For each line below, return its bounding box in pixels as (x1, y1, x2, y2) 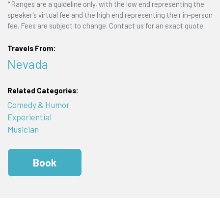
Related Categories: (7, 85, 79, 95)
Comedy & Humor (7, 100, 70, 110)
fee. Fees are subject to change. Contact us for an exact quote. (7, 21, 205, 30)
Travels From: (7, 43, 56, 53)
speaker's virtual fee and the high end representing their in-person (7, 10, 213, 20)
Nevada (7, 56, 48, 72)
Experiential (7, 112, 52, 122)
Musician (7, 124, 39, 135)
